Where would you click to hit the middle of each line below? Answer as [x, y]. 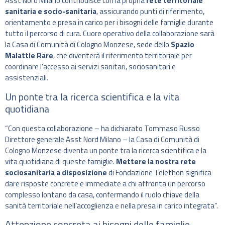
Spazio [183, 45]
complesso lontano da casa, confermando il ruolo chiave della [102, 194]
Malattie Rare [29, 56]
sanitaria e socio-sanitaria [51, 12]
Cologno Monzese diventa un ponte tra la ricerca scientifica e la [106, 150]
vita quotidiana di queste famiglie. [61, 161]
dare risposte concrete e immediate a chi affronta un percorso [105, 183]
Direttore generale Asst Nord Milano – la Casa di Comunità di [102, 139]
